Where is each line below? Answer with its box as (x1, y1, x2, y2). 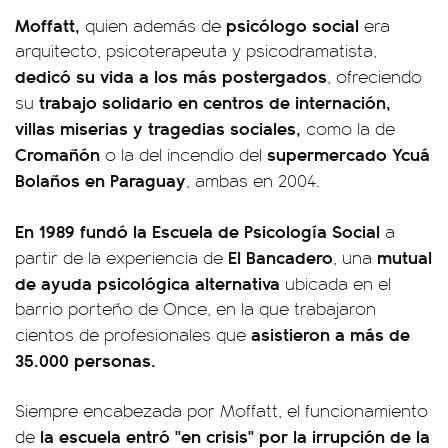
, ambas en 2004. (186, 168, 320, 192)
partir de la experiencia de (15, 245, 228, 269)
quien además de (80, 13, 226, 37)
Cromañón (15, 141, 100, 166)
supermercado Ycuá (267, 141, 430, 166)
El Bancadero (228, 244, 333, 269)
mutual (377, 244, 432, 269)
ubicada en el (285, 271, 391, 295)
